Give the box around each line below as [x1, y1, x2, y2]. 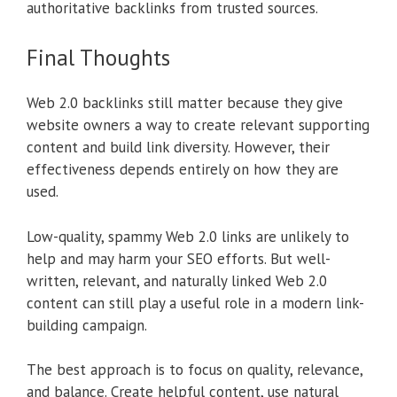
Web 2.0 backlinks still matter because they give [27, 93, 343, 113]
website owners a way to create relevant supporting [27, 115, 370, 136]
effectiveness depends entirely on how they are [27, 160, 339, 180]
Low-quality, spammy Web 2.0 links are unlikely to [27, 226, 349, 246]
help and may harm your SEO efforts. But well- [27, 248, 331, 269]
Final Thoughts [27, 43, 170, 73]
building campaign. [27, 315, 147, 335]
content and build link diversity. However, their [27, 137, 330, 158]
